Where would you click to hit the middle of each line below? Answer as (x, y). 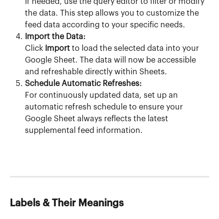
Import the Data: (55, 36)
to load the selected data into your (135, 48)
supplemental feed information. (84, 130)
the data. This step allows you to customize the (113, 13)
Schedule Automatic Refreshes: (83, 83)
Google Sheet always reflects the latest (98, 119)
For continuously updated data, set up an (102, 95)
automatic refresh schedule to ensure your (105, 107)
